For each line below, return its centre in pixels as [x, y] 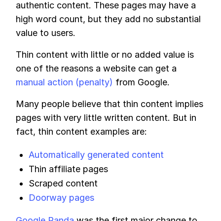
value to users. [46, 33]
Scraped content [63, 183]
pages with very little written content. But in [106, 118]
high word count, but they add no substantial [108, 19]
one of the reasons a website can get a [96, 68]
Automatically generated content [96, 155]
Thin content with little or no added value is [105, 55]
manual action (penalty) [64, 82]
